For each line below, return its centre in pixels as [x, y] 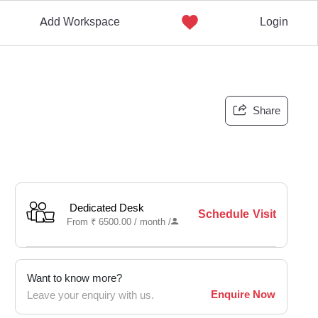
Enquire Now [243, 295]
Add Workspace [79, 22]
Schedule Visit [237, 214]
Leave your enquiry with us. [91, 295]
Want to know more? [75, 278]
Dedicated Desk [107, 208]
